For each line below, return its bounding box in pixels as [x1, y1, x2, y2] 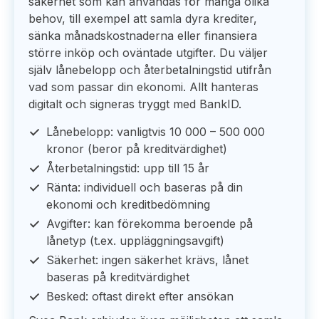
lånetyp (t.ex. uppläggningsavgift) [46, 234, 224, 248]
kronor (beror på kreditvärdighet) [46, 142, 227, 156]
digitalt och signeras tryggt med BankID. [28, 97, 241, 111]
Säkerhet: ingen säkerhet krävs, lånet [46, 253, 249, 267]
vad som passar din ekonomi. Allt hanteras [28, 80, 258, 94]
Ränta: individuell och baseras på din [46, 180, 243, 194]
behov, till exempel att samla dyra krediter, [28, 11, 257, 26]
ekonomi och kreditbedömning [46, 197, 210, 211]
